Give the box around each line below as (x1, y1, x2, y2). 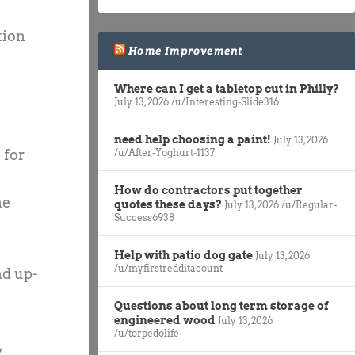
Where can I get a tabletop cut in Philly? (114, 82, 339, 95)
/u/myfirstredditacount (114, 261, 223, 274)
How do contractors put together (114, 183, 303, 197)
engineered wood (114, 313, 216, 326)
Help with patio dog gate (114, 248, 253, 261)
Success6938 (114, 211, 174, 223)
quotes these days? (114, 197, 222, 211)
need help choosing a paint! (114, 132, 271, 146)
